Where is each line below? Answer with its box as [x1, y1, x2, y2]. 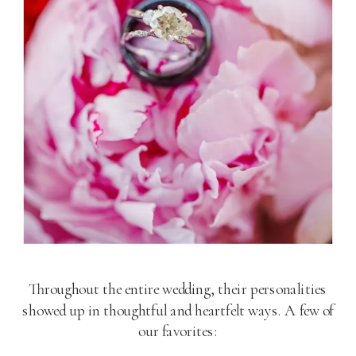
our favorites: [138, 321, 218, 341]
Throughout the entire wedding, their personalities [29, 279, 327, 299]
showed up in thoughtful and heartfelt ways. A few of [22, 300, 335, 320]
